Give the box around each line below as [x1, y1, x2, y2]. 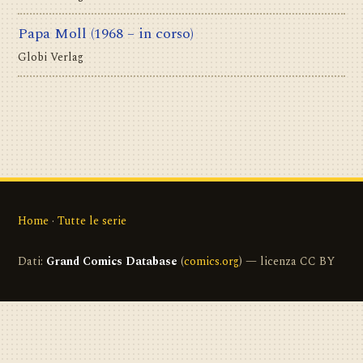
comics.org [184, 252, 239, 270]
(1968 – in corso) [91, 23, 194, 45]
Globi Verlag [18, 49, 83, 66]
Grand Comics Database [46, 252, 177, 270]
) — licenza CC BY [239, 252, 335, 270]
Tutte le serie [58, 211, 126, 229]
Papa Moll [18, 23, 87, 45]
